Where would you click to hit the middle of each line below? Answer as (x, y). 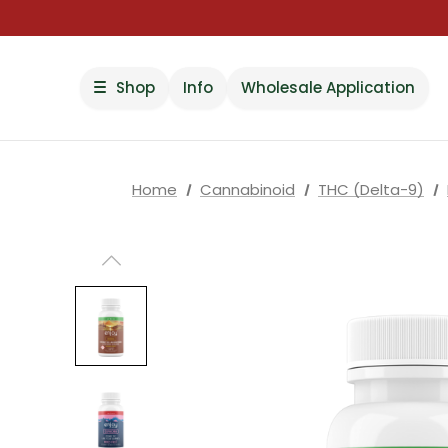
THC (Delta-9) (371, 189)
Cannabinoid (247, 189)
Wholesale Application (328, 87)
